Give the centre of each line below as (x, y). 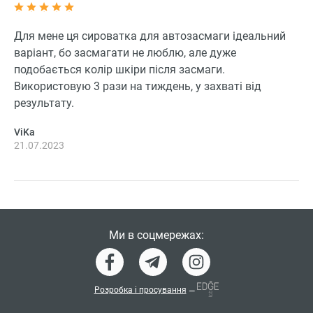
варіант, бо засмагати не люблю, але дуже (125, 53)
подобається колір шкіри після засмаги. (119, 70)
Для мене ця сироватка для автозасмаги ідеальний (150, 36)
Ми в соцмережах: (156, 235)
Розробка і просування (140, 290)
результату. (44, 103)
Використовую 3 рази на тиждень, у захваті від (138, 87)
